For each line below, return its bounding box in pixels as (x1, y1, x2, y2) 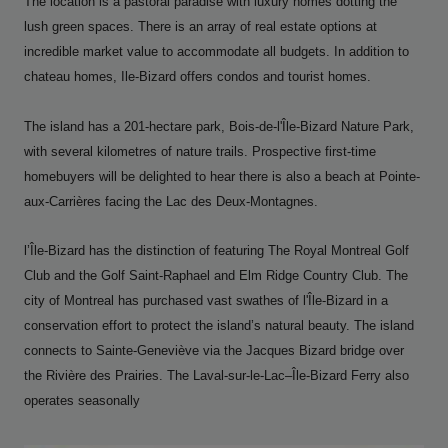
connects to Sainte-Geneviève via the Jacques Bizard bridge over (24, 344, 404, 359)
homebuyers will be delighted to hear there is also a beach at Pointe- (24, 170, 420, 185)
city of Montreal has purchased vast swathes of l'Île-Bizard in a (24, 294, 388, 309)
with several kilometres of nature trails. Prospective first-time (24, 145, 376, 160)
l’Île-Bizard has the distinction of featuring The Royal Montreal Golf (24, 244, 409, 259)
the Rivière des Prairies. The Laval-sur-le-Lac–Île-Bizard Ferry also (24, 369, 409, 384)
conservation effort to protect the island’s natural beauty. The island (24, 319, 414, 334)
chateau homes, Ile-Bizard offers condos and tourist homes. (24, 70, 371, 85)
